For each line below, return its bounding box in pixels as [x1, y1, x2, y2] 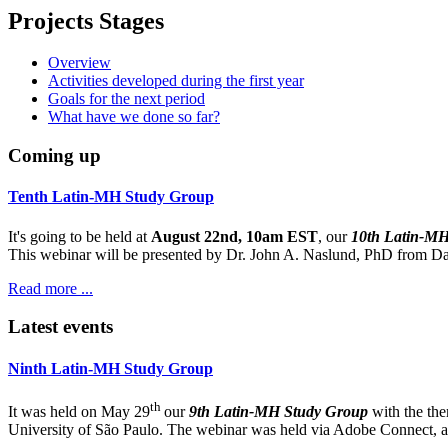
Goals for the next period [48, 90, 205, 108]
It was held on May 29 [8, 403, 150, 421]
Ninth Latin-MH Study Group [8, 359, 213, 377]
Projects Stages [8, 7, 164, 34]
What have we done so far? [48, 108, 220, 126]
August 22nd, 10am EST [151, 227, 318, 245]
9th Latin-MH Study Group [189, 403, 368, 421]
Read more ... [8, 279, 93, 297]
